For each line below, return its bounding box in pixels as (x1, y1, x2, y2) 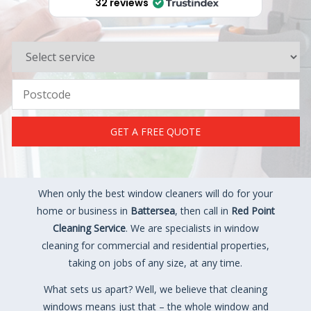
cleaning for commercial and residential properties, (42, 239, 269, 252)
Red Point (230, 204, 275, 217)
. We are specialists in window (125, 221, 259, 235)
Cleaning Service (52, 221, 126, 235)
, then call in (174, 204, 231, 217)
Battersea (130, 204, 175, 217)
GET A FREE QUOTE (110, 125, 201, 138)
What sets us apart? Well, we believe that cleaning (44, 282, 267, 296)
